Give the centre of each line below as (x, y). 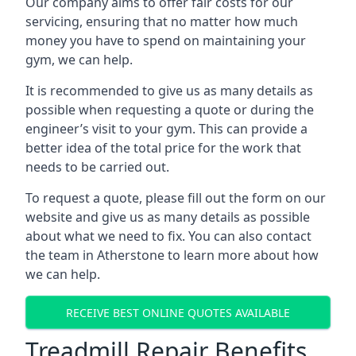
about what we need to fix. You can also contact (168, 236)
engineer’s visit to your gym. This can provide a (166, 129)
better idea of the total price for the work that (163, 148)
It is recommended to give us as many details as (169, 91)
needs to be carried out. (97, 167)
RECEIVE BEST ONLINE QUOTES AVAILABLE (178, 312)
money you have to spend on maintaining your (166, 41)
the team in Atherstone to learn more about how (172, 255)
